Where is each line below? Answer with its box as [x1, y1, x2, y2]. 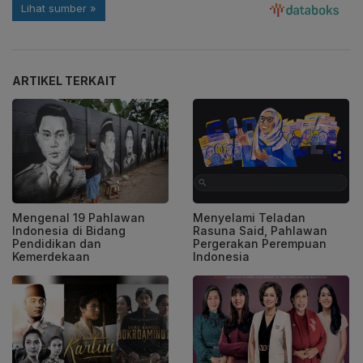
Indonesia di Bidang [12, 224, 126, 238]
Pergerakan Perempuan [193, 237, 327, 251]
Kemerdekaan [12, 250, 90, 264]
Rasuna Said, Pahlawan [193, 224, 327, 238]
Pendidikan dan [12, 237, 101, 251]
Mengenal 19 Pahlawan [12, 211, 145, 225]
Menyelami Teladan [193, 211, 305, 225]
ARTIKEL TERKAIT [12, 74, 117, 88]
